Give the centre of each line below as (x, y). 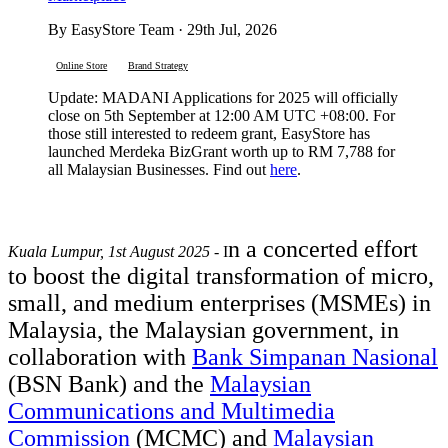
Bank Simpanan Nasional (315, 356)
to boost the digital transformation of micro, (221, 275)
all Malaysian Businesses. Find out (159, 170)
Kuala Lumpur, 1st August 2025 (109, 251)
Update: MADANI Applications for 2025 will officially (223, 98)
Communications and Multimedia (171, 410)
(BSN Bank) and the (109, 383)
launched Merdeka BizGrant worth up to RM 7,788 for (221, 152)
